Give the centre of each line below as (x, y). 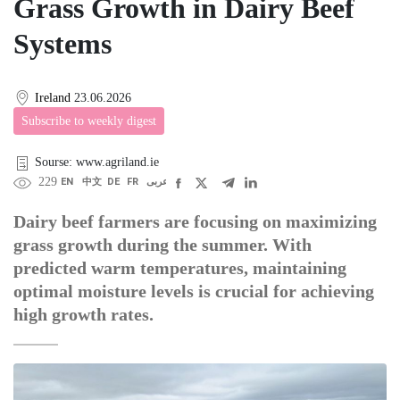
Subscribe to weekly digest (89, 121)
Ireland (53, 97)
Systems (62, 43)
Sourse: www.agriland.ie (97, 162)
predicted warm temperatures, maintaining (180, 268)
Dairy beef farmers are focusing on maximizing (195, 222)
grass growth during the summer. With (162, 245)
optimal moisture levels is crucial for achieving (194, 292)
